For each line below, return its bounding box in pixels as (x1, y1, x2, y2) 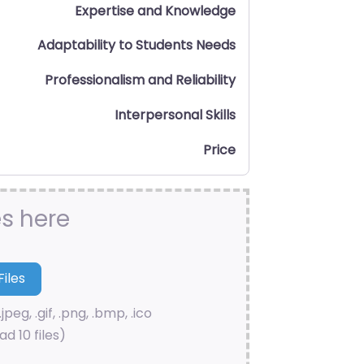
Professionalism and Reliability (45, 71, 236, 90)
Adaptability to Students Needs (37, 36, 236, 55)
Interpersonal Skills (115, 105, 236, 124)
